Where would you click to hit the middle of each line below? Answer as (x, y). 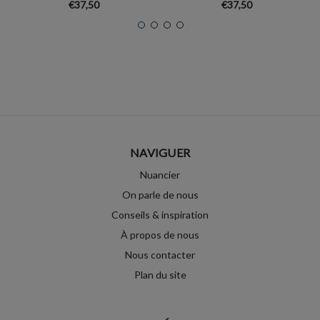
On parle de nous (160, 195)
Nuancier (160, 175)
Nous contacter (160, 255)
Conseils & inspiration (160, 215)
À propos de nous (160, 235)
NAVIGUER (160, 153)
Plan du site (160, 275)
